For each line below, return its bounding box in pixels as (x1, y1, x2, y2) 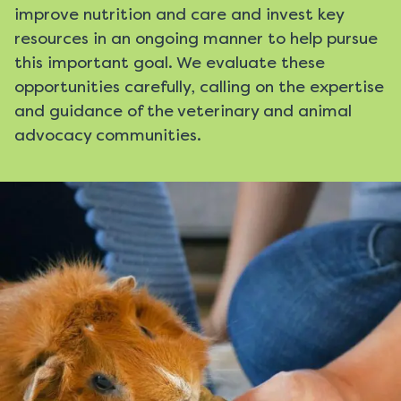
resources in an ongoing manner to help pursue (14, 28, 378, 48)
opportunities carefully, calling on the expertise (14, 76, 384, 97)
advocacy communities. (14, 124, 201, 145)
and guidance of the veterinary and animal (14, 100, 352, 121)
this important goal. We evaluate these (14, 52, 325, 73)
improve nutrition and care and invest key (14, 4, 344, 24)
